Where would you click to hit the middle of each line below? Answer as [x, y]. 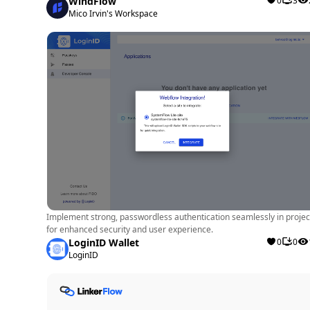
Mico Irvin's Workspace [113, 13]
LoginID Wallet [104, 243]
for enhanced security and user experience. [130, 229]
